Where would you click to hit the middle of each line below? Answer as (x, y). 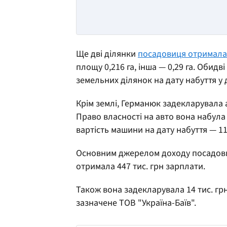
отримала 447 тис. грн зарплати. (141, 166)
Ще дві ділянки (107, 54)
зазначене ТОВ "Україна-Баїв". (136, 203)
